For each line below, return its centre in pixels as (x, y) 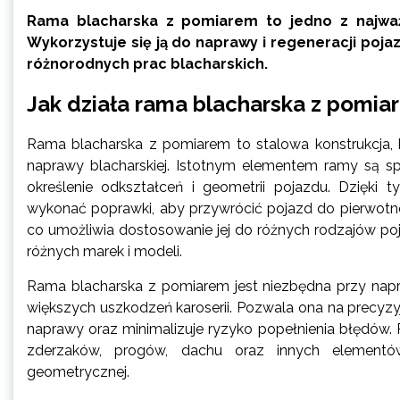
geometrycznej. (78, 371)
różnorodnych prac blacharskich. (147, 63)
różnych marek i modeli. (104, 251)
